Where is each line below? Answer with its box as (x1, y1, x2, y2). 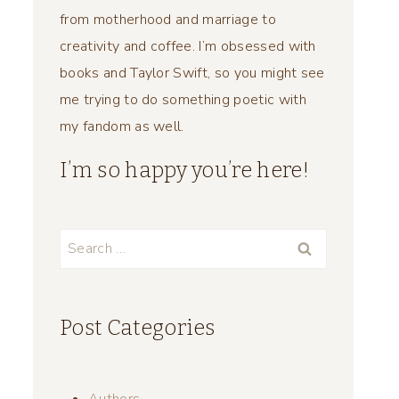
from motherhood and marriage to (60, 9, 276, 29)
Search (59, 231, 103, 251)
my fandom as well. (60, 116, 184, 136)
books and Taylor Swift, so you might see (60, 62, 325, 83)
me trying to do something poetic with (60, 89, 306, 110)
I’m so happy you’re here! (60, 157, 309, 183)
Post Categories (60, 314, 216, 340)
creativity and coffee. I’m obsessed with (60, 36, 316, 56)
